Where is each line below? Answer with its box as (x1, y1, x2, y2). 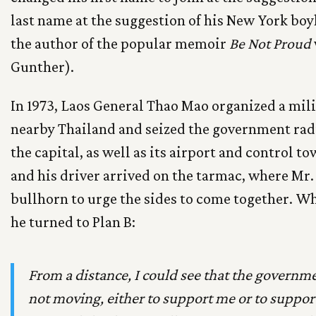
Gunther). (11, 57, 74, 75)
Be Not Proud (229, 34, 311, 52)
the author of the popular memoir (11, 34, 229, 52)
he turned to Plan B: (11, 212, 135, 231)
